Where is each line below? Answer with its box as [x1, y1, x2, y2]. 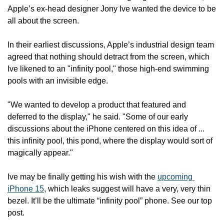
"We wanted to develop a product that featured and [7, 100, 186, 109]
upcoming [157, 172, 192, 181]
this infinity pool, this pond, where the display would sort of [7, 136, 212, 145]
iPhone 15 [7, 184, 44, 193]
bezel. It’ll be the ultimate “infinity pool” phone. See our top [7, 196, 212, 205]
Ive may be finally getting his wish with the [7, 172, 157, 181]
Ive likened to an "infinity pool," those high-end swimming [7, 64, 209, 73]
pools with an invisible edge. [7, 76, 108, 85]
